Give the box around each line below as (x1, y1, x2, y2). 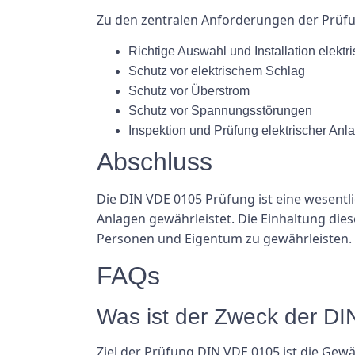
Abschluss (97, 147, 212, 177)
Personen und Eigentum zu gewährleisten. (97, 230, 352, 248)
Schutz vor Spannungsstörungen (128, 104, 312, 118)
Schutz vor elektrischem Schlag (128, 64, 305, 78)
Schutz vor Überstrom (128, 84, 250, 98)
